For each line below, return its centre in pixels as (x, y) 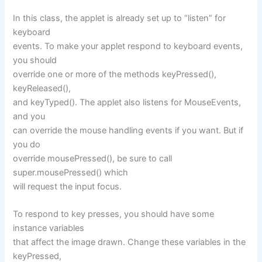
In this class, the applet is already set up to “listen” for (120, 18)
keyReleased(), (42, 88)
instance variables (49, 228)
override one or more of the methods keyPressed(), (115, 74)
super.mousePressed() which (71, 173)
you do (27, 144)
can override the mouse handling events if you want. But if (128, 130)
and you (29, 116)
